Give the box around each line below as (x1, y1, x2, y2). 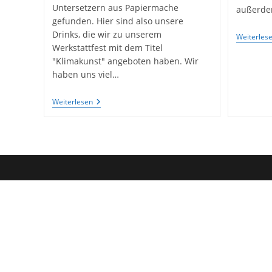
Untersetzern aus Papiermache (52, 1, 178, 13)
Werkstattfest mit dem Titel (52, 41, 163, 53)
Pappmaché (92, 144, 140, 156)
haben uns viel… (52, 68, 119, 80)
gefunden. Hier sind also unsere (52, 15, 183, 27)
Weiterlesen (52, 96, 93, 107)
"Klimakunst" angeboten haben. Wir (52, 55, 199, 67)
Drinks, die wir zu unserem (52, 28, 161, 40)
